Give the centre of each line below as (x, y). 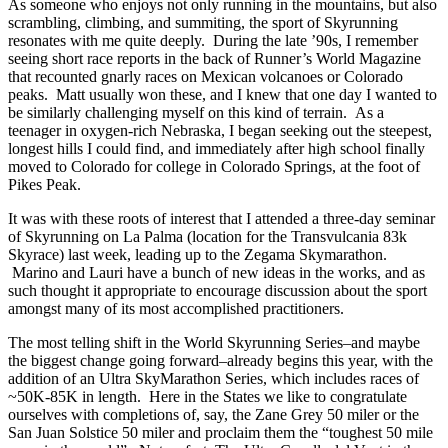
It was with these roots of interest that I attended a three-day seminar (221, 218)
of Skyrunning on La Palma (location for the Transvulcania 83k (207, 236)
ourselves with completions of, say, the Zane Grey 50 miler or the (213, 414)
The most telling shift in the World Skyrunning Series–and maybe (214, 342)
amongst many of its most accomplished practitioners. (176, 308)
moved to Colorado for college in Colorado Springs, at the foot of (214, 166)
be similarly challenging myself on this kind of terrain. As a (196, 112)
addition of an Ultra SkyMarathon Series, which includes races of (213, 378)
